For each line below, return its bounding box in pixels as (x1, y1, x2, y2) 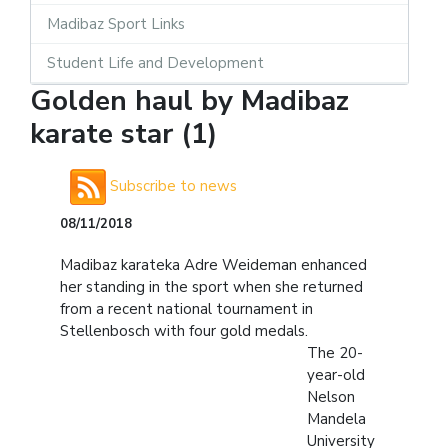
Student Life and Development (47, 52, 264, 73)
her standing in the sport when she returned (60, 276, 363, 297)
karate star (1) (30, 114, 217, 153)
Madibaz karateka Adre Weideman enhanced (60, 254, 367, 275)
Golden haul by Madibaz (30, 81, 349, 120)
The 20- (307, 342, 363, 363)
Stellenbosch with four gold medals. (60, 320, 308, 341)
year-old (307, 364, 365, 385)
